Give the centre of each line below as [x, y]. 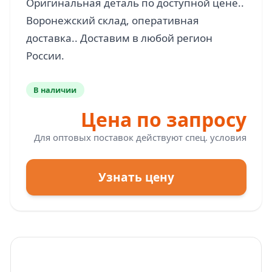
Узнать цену [136, 177]
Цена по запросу [163, 119]
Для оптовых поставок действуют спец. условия [140, 137]
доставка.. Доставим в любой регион [119, 38]
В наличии [55, 90]
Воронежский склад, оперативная [112, 20]
